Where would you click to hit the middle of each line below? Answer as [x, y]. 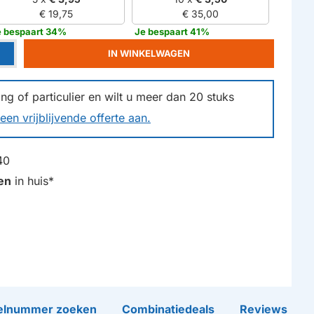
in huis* [33, 181]
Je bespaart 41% [172, 32]
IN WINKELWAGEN [149, 54]
